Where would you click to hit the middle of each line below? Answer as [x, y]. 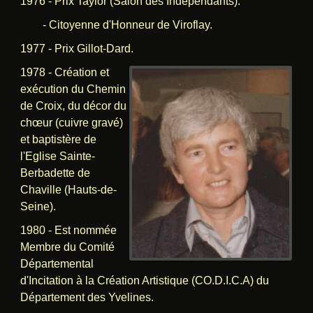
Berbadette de [55, 173]
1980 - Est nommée [68, 230]
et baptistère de [58, 139]
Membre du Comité [67, 247]
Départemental [57, 263]
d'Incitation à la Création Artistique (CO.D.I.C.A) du [144, 280]
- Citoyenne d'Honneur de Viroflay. [116, 24]
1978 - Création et [64, 72]
